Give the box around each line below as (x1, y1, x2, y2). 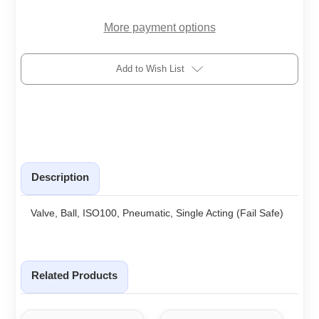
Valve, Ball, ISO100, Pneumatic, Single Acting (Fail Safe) (31, 206, 283, 219)
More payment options (103, 21, 216, 34)
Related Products (31, 268, 117, 281)
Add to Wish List (116, 63, 184, 75)
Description (31, 170, 89, 183)
